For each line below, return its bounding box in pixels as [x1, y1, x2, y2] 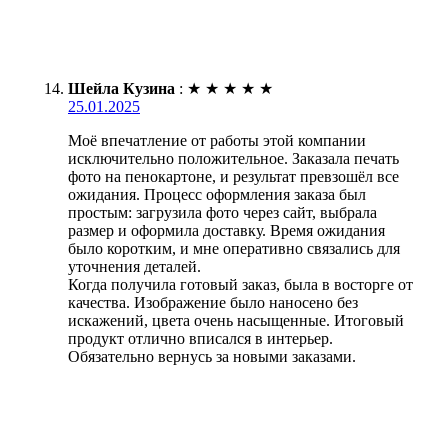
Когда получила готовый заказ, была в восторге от [68, 275, 413, 293]
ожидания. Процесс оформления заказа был [68, 185, 366, 203]
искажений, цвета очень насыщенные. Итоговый [68, 311, 404, 329]
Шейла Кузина [68, 79, 175, 97]
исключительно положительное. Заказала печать [68, 149, 399, 167]
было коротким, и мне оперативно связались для [68, 239, 400, 257]
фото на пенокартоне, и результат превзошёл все [68, 167, 399, 185]
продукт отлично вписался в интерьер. [68, 329, 333, 347]
